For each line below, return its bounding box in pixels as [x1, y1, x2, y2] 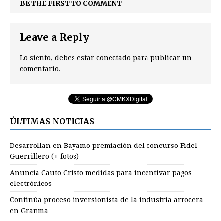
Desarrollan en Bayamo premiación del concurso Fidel [10, 141, 197, 149]
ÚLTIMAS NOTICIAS [10, 116, 94, 126]
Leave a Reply [20, 31, 89, 43]
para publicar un [131, 53, 192, 62]
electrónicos [10, 179, 52, 187]
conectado [96, 53, 131, 62]
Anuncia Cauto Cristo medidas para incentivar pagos [10, 168, 192, 177]
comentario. [20, 64, 61, 73]
